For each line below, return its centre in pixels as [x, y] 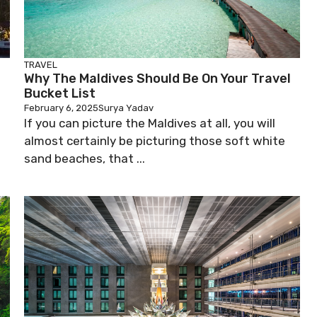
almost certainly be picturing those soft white [155, 141]
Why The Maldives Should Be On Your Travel [157, 79]
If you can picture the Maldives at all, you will [150, 123]
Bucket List [60, 93]
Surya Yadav [126, 108]
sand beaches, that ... [85, 158]
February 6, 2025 [61, 108]
